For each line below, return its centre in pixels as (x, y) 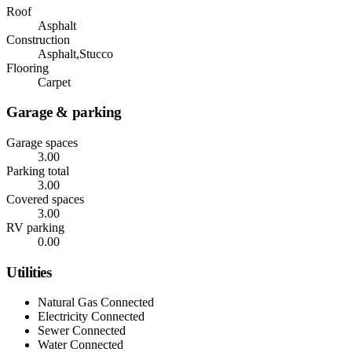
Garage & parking (64, 112)
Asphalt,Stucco (75, 53)
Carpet (54, 82)
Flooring (27, 68)
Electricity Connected (91, 317)
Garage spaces (42, 142)
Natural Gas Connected (96, 302)
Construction (38, 39)
